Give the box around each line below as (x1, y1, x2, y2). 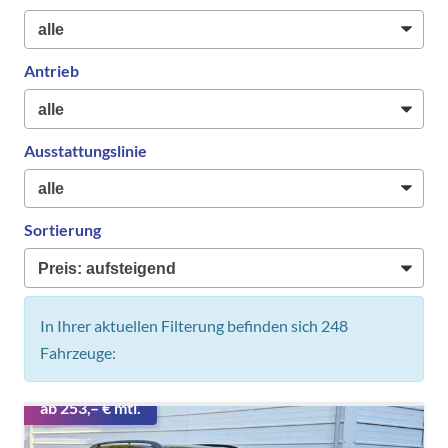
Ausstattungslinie (24, 140, 147, 160)
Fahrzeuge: (40, 342, 116, 362)
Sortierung (24, 220, 101, 240)
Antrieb (24, 61, 79, 81)
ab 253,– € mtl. (40, 398, 141, 418)
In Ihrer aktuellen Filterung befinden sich (40, 315, 321, 335)
